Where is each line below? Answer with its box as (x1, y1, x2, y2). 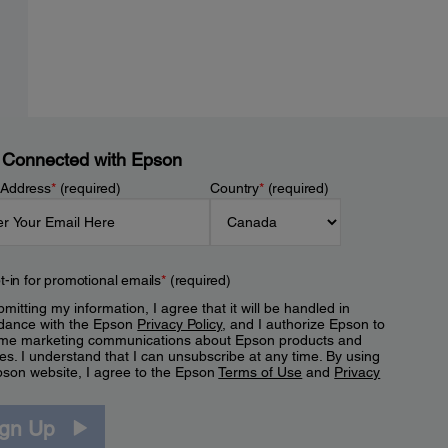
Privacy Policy (137, 316, 223, 332)
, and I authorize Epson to (222, 316, 386, 332)
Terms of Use (218, 364, 303, 380)
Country (210, 180, 260, 196)
